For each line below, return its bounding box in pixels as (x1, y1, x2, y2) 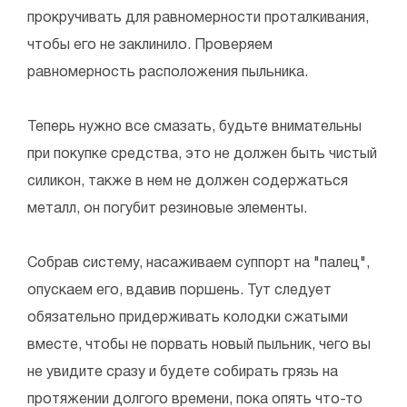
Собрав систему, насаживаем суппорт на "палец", (27, 256, 370, 270)
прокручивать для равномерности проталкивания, (27, 11, 369, 25)
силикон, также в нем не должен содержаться (27, 174, 348, 188)
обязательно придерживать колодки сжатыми (27, 311, 348, 324)
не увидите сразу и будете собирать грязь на (27, 365, 338, 379)
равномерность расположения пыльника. (27, 65, 308, 79)
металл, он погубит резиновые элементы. (27, 202, 307, 215)
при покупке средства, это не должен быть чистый (27, 147, 377, 161)
